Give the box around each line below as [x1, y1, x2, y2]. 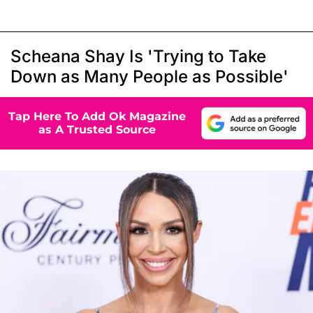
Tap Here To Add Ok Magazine [8, 110, 186, 124]
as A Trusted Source [38, 123, 156, 137]
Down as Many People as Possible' [10, 66, 289, 87]
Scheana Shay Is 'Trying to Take [10, 45, 266, 66]
